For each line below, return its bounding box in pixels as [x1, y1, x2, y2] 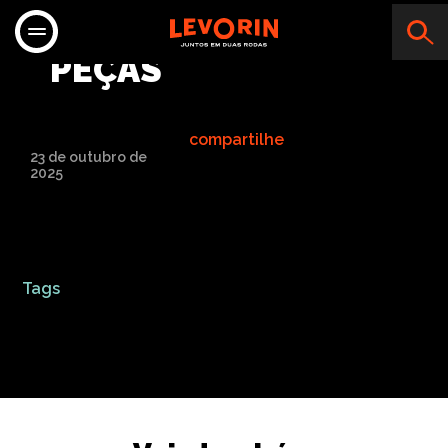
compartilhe [188, 130, 284, 149]
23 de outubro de [30, 149, 148, 165]
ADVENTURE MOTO [50, 8, 377, 49]
